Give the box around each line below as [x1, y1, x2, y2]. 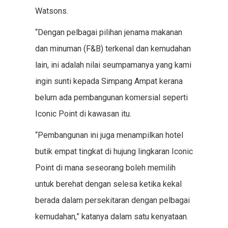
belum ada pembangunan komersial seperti [35, 93, 188, 102]
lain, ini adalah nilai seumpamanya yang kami [35, 60, 191, 70]
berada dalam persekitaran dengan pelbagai [35, 195, 190, 205]
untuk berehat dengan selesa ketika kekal [35, 179, 182, 189]
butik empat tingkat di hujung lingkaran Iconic [35, 147, 193, 156]
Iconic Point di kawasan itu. [35, 109, 131, 119]
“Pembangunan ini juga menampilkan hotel [35, 130, 183, 140]
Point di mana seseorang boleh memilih [35, 163, 176, 173]
